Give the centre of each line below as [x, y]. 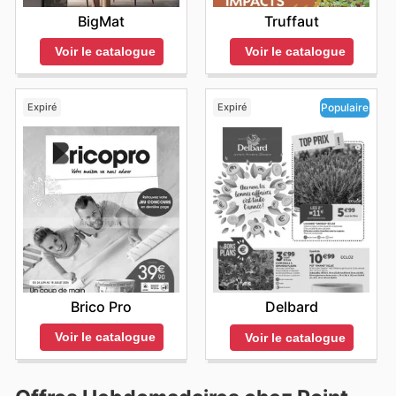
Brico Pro [101, 307]
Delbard [291, 307]
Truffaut [291, 22]
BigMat [101, 22]
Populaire [345, 108]
